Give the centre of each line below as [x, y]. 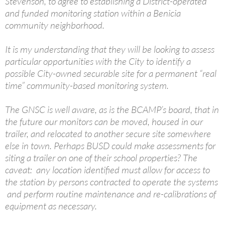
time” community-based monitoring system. [87, 85]
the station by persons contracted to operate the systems [111, 182]
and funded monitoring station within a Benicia [93, 13]
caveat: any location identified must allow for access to [107, 170]
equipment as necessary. [51, 206]
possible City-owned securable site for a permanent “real [111, 73]
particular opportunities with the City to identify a [98, 61]
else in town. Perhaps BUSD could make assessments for [110, 145]
